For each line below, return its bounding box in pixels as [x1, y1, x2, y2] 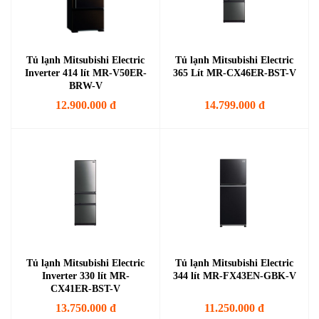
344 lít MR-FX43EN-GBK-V [172, 271, 296, 281]
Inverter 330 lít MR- [41, 271, 130, 281]
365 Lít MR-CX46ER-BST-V [172, 68, 296, 78]
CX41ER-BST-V [51, 283, 120, 294]
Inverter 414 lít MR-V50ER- [24, 68, 147, 78]
